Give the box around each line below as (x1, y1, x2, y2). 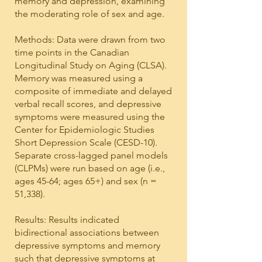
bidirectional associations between (15, 227, 159, 238)
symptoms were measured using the (15, 111, 165, 122)
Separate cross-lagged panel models (15, 150, 168, 161)
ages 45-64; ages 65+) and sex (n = (15, 175, 157, 187)
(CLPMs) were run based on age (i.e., (15, 163, 165, 174)
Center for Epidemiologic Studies (15, 124, 154, 135)
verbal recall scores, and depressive (15, 98, 161, 109)
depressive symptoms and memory (15, 240, 160, 251)
